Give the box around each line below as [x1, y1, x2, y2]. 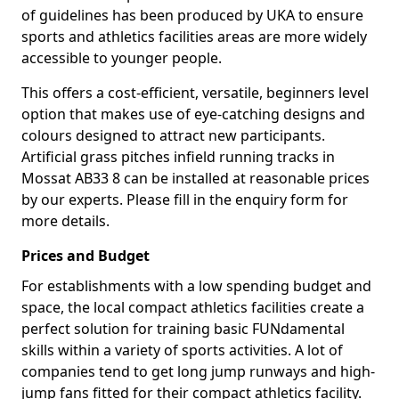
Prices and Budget [21, 246, 150, 265]
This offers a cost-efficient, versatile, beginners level [21, 83, 369, 102]
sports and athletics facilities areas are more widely [21, 27, 367, 46]
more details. [21, 211, 110, 231]
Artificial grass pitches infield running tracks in [21, 147, 335, 167]
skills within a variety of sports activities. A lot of [21, 340, 343, 360]
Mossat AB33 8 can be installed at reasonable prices [21, 168, 370, 188]
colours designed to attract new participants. [21, 126, 325, 145]
